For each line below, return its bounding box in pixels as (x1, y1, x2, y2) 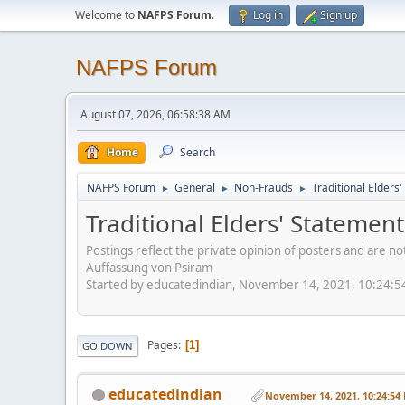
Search (180, 145, 215, 160)
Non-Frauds (234, 180, 293, 195)
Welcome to (75, 7, 137, 23)
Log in (253, 7, 283, 23)
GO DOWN (82, 338, 133, 353)
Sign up (320, 7, 357, 23)
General (174, 180, 215, 195)
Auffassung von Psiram (86, 259, 212, 276)
